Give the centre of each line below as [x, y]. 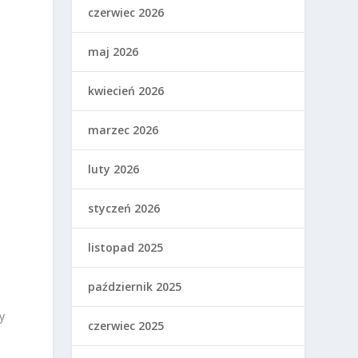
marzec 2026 [123, 130]
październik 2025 [135, 287]
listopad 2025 [126, 248]
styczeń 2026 [124, 209]
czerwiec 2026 [126, 13]
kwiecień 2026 [126, 91]
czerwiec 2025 [126, 326]
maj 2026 [113, 52]
